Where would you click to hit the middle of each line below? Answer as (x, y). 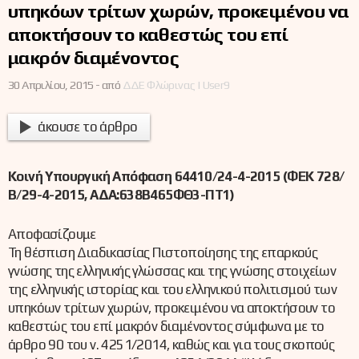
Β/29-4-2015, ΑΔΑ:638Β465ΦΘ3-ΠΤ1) (121, 195)
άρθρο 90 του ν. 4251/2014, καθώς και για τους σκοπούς (171, 344)
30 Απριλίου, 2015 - (54, 84)
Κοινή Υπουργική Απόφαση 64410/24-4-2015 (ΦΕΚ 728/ (176, 177)
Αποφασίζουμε (52, 234)
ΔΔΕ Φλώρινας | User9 (176, 84)
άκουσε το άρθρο (88, 127)
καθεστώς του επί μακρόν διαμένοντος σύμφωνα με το (166, 326)
